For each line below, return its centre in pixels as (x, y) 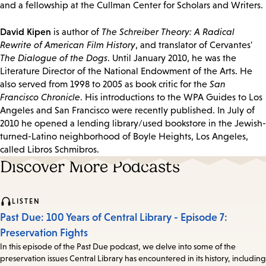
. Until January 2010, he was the (172, 58)
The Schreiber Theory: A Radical (168, 32)
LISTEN (26, 202)
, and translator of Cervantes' (194, 45)
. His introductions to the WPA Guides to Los (171, 97)
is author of (76, 32)
